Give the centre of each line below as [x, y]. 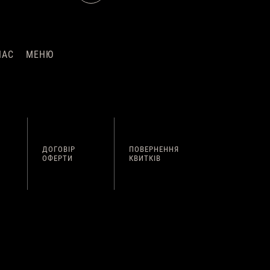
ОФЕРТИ [58, 158]
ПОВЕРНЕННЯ [154, 149]
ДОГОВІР [59, 149]
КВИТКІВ [145, 158]
